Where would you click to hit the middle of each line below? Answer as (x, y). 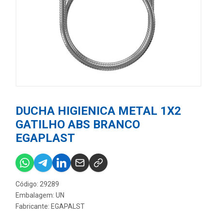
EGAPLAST (45, 138)
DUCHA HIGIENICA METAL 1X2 (98, 111)
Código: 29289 (37, 184)
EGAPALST (68, 206)
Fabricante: (33, 206)
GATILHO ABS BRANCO (78, 124)
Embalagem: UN (40, 195)
